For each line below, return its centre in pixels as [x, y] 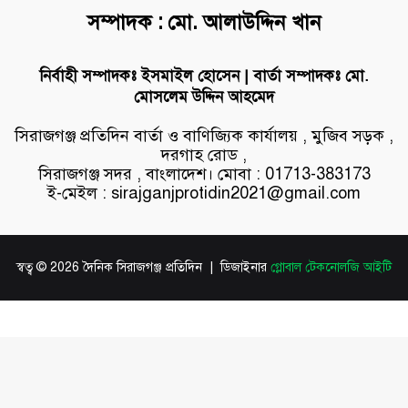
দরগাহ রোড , [204, 154]
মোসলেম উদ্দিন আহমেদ [204, 97]
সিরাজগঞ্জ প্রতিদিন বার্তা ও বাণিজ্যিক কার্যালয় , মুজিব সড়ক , [204, 135]
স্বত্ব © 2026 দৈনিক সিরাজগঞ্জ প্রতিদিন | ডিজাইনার [143, 267]
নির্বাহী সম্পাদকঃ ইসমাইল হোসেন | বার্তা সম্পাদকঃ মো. [204, 76]
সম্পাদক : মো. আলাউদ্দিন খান [204, 22]
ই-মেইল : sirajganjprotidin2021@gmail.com [204, 193]
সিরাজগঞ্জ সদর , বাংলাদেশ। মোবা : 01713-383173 [204, 173]
